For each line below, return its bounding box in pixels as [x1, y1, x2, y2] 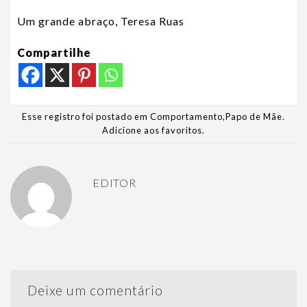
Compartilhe [17, 45, 91, 59]
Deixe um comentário [27, 282, 167, 298]
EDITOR [93, 175, 136, 189]
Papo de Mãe [225, 111, 282, 123]
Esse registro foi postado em [22, 111, 150, 123]
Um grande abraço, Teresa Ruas [17, 14, 184, 27]
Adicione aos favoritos [102, 125, 202, 136]
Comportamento [150, 111, 223, 123]
